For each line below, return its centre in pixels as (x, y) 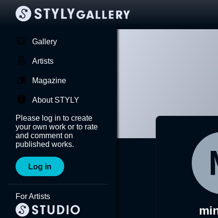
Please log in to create (54, 118)
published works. (45, 144)
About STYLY (56, 100)
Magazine (49, 81)
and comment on (44, 136)
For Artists (33, 196)
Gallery (45, 42)
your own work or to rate (57, 127)
